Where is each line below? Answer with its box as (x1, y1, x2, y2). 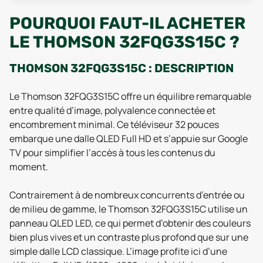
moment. (9, 160, 48, 173)
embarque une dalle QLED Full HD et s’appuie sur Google (9, 132, 248, 145)
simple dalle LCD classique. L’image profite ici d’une (9, 245, 227, 258)
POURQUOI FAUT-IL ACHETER (9, 14, 245, 33)
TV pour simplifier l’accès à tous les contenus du (9, 146, 215, 159)
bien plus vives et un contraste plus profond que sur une (9, 231, 248, 244)
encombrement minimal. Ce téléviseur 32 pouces (9, 118, 219, 131)
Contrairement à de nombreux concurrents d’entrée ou (9, 188, 245, 201)
